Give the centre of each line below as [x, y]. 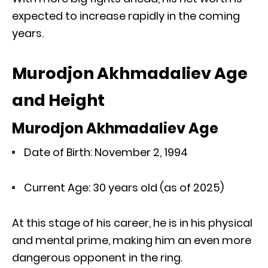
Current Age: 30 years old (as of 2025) [124, 187]
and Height [58, 100]
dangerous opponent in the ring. [97, 257]
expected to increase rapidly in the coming [126, 16]
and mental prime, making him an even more [132, 240]
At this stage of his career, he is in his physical [132, 223]
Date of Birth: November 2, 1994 [106, 152]
